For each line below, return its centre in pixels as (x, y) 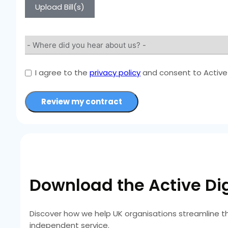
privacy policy (115, 73)
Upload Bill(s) (60, 7)
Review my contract (82, 102)
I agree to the (63, 73)
